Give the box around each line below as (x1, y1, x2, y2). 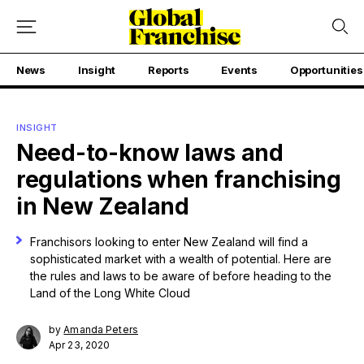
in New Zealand (16, 193, 189, 220)
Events (221, 63, 258, 76)
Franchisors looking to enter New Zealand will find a (29, 235, 308, 249)
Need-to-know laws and (16, 139, 284, 167)
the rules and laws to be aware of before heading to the (29, 269, 331, 283)
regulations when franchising (16, 166, 341, 193)
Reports (148, 63, 189, 76)
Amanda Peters (63, 323, 138, 336)
